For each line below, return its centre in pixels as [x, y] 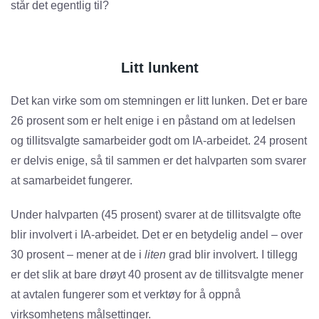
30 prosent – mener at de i [78, 255]
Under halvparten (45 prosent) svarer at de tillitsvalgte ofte [156, 215]
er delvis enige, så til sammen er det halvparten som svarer [158, 161]
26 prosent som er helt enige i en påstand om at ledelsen [153, 121]
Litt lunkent [159, 68]
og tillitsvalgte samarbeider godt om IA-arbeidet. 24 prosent [159, 141]
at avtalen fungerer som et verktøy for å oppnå [126, 295]
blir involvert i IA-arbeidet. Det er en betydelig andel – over [157, 235]
